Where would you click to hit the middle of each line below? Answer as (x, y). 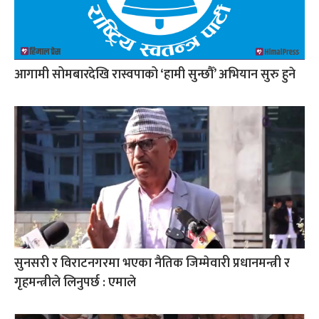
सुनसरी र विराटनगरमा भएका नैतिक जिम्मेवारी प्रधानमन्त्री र (152, 263)
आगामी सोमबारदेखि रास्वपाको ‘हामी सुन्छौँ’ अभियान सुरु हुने (155, 74)
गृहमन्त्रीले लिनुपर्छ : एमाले (75, 282)
